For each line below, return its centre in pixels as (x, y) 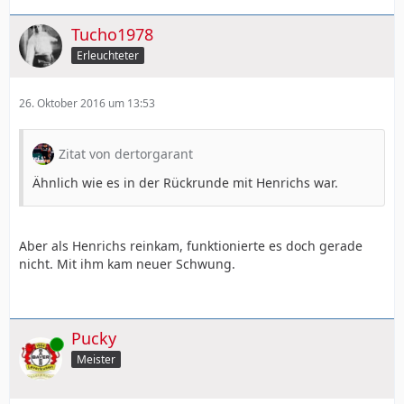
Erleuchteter (108, 55)
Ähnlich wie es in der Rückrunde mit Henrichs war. (185, 183)
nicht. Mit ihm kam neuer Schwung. (127, 264)
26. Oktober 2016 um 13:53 (87, 104)
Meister (96, 359)
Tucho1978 (112, 35)
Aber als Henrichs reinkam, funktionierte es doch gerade (191, 246)
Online (35, 344)
